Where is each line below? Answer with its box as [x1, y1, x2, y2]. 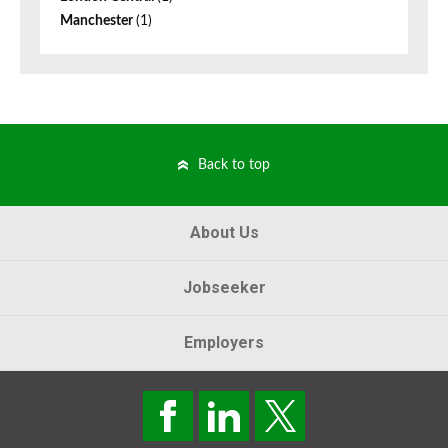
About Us [189, 223, 259, 243]
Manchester [60, 14, 136, 29]
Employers [184, 333, 264, 353]
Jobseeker [182, 278, 266, 298]
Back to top [198, 158, 270, 173]
